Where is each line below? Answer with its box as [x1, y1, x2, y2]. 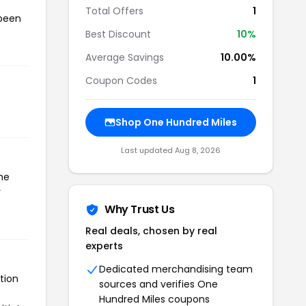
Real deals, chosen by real [85, 224, 217, 238]
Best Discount [85, 27, 151, 41]
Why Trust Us [105, 201, 175, 217]
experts [85, 239, 123, 253]
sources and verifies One [99, 277, 218, 291]
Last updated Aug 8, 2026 [121, 145, 221, 156]
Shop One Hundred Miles [115, 115, 237, 129]
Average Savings [85, 51, 164, 64]
